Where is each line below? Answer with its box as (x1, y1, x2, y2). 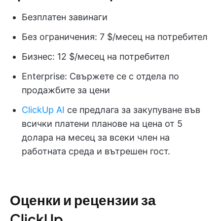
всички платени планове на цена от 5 (22, 118, 183, 129)
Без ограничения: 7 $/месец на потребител (22, 31, 208, 42)
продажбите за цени (22, 84, 110, 95)
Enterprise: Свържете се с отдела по (22, 71, 179, 81)
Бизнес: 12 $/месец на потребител (22, 51, 170, 62)
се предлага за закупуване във (65, 104, 200, 115)
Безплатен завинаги (22, 11, 108, 22)
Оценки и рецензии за (10, 190, 156, 208)
